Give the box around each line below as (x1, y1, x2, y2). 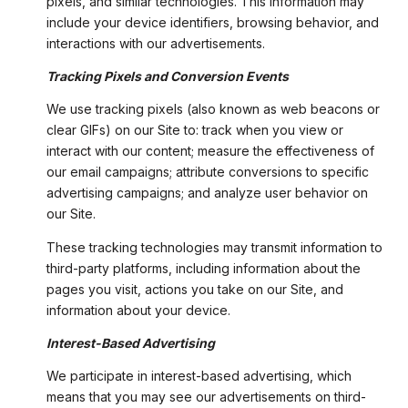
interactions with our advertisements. (46, 35, 265, 51)
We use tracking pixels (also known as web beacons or (46, 101, 380, 117)
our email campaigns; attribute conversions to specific (46, 164, 369, 180)
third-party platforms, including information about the (46, 260, 361, 276)
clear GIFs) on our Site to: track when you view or (46, 122, 343, 138)
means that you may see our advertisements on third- (46, 389, 366, 405)
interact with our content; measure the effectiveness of (46, 143, 374, 159)
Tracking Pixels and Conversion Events (46, 67, 289, 84)
